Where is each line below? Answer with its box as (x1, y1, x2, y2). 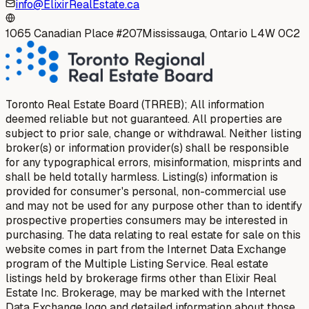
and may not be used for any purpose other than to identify (6, 198, 302, 213)
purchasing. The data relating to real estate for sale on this (6, 227, 301, 242)
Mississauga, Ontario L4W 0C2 (142, 26, 300, 41)
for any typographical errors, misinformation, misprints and (6, 154, 301, 170)
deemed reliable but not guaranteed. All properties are (6, 111, 282, 126)
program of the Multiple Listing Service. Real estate (6, 256, 268, 271)
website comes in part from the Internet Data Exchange (6, 241, 286, 257)
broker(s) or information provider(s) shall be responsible (6, 140, 289, 155)
